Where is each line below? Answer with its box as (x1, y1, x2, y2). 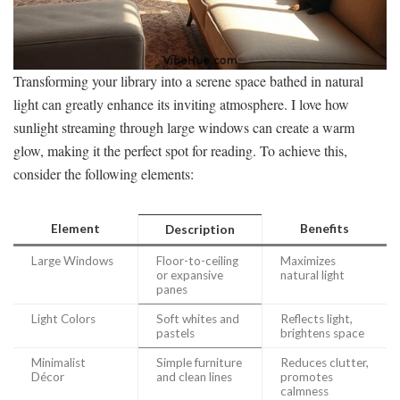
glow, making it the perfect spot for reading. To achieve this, (13, 140, 347, 160)
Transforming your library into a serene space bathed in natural (13, 71, 363, 90)
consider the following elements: (13, 163, 194, 183)
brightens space (280, 325, 364, 340)
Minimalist (31, 354, 86, 370)
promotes (280, 369, 333, 384)
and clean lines (156, 369, 232, 384)
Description (165, 221, 235, 237)
